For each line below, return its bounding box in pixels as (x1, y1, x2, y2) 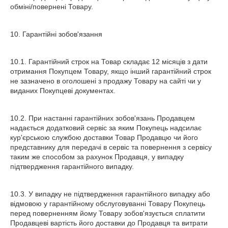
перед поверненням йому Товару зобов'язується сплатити (10, 209, 205, 217)
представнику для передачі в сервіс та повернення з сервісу (10, 143, 212, 151)
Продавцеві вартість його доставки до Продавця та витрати (10, 219, 208, 227)
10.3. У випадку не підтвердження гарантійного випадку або (10, 190, 210, 198)
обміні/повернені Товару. (10, 3, 93, 11)
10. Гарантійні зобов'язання (10, 30, 102, 38)
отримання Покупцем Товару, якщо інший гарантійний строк (10, 67, 211, 75)
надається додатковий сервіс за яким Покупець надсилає (10, 124, 202, 132)
